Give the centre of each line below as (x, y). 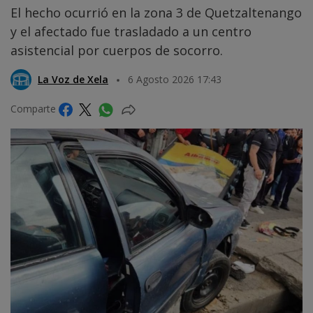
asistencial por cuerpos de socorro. (117, 51)
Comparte (35, 109)
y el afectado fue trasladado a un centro (131, 32)
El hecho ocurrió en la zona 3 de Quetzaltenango (156, 13)
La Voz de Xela (73, 79)
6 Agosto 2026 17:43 (175, 79)
